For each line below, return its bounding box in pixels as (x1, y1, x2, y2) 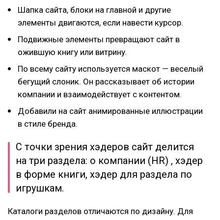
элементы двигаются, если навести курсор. (18, 17, 183, 27)
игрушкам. (16, 182, 64, 194)
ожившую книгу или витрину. (18, 47, 127, 57)
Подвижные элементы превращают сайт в (18, 34, 180, 44)
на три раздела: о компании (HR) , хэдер (16, 154, 203, 166)
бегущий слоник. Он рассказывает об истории (18, 76, 194, 86)
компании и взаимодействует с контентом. (18, 89, 182, 99)
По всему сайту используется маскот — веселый (18, 63, 203, 74)
